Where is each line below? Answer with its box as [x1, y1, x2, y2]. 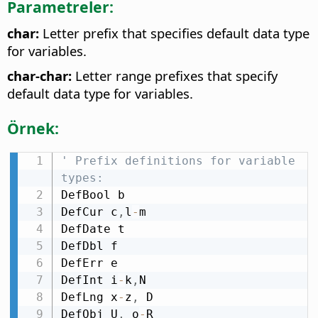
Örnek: [7, 117, 59, 138]
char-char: [7, 67, 72, 85]
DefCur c [60, 204, 118, 219]
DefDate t [60, 221, 125, 236]
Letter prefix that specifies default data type [39, 24, 309, 43]
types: [60, 170, 104, 185]
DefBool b [60, 187, 125, 202]
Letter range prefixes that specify [72, 67, 278, 85]
